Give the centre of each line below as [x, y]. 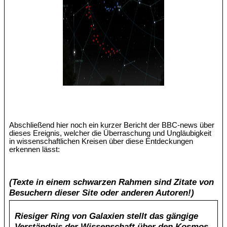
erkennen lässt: [35, 149]
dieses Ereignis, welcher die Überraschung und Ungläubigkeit [110, 133]
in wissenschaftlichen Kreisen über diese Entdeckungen [101, 141]
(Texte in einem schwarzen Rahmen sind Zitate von [112, 182]
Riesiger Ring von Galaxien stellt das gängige [106, 216]
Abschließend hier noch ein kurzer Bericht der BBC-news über [112, 125]
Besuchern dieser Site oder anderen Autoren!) [102, 193]
